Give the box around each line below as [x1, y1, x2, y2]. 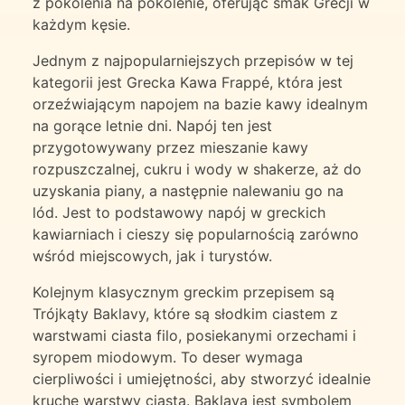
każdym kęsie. [33, 15, 130, 34]
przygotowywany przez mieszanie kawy [33, 138, 308, 157]
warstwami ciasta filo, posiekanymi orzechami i [33, 326, 356, 345]
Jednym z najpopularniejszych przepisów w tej [33, 52, 353, 71]
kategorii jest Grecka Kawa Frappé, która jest [33, 73, 343, 92]
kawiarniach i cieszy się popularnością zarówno [33, 225, 359, 244]
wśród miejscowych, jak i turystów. [33, 247, 272, 266]
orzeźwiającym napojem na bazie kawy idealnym [33, 95, 368, 114]
